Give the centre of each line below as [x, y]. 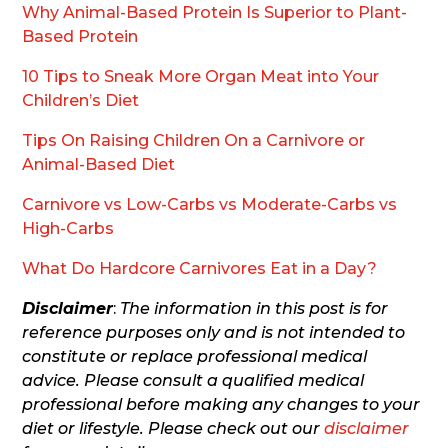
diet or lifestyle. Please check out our [173, 428]
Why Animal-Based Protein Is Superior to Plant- [215, 12]
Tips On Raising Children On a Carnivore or [194, 140]
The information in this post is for [254, 308]
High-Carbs [68, 228]
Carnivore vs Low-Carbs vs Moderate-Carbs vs [210, 204]
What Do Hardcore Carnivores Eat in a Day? [200, 268]
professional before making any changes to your [221, 404]
